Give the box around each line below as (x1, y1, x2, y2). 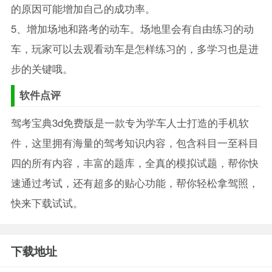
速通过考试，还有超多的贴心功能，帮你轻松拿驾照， (10, 175, 259, 190)
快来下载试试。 (10, 195, 83, 210)
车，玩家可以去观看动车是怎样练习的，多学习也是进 (10, 41, 259, 56)
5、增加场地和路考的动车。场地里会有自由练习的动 (10, 21, 254, 36)
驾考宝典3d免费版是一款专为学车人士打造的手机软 (10, 115, 249, 130)
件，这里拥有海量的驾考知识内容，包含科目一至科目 (10, 135, 259, 150)
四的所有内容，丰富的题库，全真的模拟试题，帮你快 (10, 155, 259, 170)
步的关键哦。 (10, 61, 73, 76)
